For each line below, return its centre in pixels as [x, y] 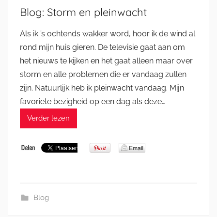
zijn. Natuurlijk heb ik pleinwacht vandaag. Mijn [102, 88]
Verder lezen [48, 118]
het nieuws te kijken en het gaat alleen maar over [106, 61]
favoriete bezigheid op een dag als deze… [93, 101]
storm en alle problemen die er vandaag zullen [103, 74]
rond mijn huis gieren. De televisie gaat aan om [102, 47]
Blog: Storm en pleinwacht [83, 12]
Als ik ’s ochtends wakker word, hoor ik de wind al [108, 33]
